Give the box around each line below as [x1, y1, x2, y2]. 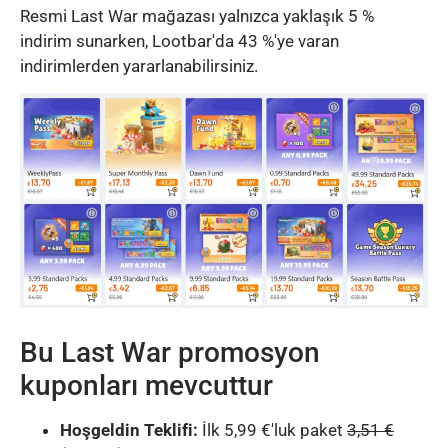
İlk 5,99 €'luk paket [198, 419, 347, 440]
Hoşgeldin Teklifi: [60, 419, 198, 440]
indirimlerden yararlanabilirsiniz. [20, 55, 258, 76]
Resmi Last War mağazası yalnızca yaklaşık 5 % [20, 5, 374, 26]
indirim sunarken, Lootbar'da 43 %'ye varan [20, 30, 339, 51]
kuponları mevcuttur [20, 368, 273, 402]
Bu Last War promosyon [20, 335, 320, 369]
